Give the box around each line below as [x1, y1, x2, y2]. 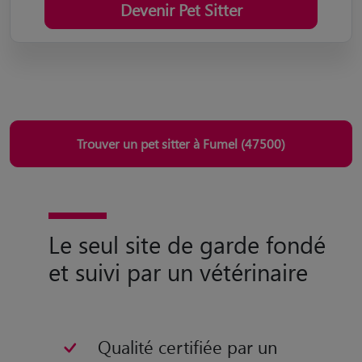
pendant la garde [19, 325, 153, 348]
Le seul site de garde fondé [48, 143, 326, 175]
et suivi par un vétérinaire [48, 170, 308, 202]
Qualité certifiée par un [97, 250, 277, 273]
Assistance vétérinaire [97, 301, 265, 325]
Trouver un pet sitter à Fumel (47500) [77, 49, 285, 67]
